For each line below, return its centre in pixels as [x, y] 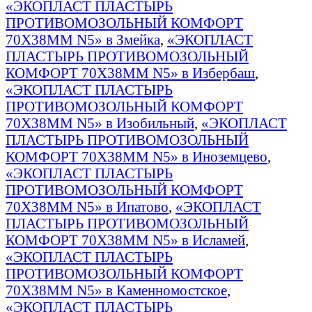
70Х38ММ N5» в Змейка [83, 39]
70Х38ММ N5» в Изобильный [100, 123]
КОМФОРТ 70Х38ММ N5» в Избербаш [130, 72]
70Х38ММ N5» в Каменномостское [116, 290]
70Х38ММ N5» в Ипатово [87, 206]
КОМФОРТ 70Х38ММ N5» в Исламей [125, 240]
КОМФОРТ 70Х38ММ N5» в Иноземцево [136, 156]
